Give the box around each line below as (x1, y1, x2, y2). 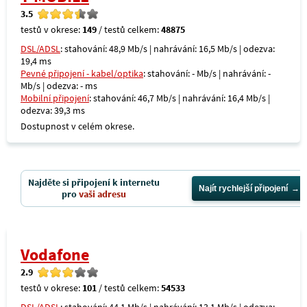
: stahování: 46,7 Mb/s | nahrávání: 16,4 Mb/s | (89, 92, 270, 104)
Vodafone (21, 245, 89, 265)
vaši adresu (79, 188, 126, 200)
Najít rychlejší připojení (199, 184, 288, 193)
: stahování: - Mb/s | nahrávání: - (143, 67, 271, 79)
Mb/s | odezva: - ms (21, 79, 97, 92)
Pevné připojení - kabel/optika (21, 67, 143, 79)
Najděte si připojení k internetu (28, 176, 160, 188)
